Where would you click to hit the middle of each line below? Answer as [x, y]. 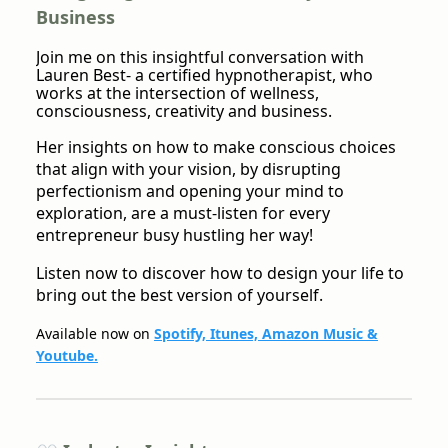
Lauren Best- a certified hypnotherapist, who [204, 74]
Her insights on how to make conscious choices [216, 146]
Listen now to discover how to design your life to [220, 272]
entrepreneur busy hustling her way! [174, 234]
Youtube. [67, 355]
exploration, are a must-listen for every [183, 212]
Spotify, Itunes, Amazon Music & [266, 333]
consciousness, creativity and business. [184, 110]
